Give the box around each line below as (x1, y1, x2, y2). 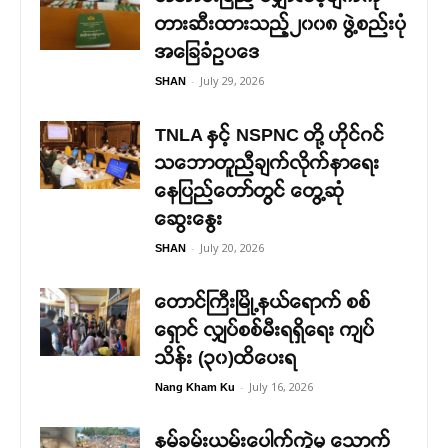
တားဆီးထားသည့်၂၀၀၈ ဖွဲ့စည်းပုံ (155, 13, 407, 34)
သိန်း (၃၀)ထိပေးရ (155, 347, 297, 368)
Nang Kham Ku (155, 380, 235, 393)
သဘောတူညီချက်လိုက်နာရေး (155, 152, 380, 173)
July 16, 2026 (249, 378, 313, 394)
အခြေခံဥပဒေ (155, 41, 260, 62)
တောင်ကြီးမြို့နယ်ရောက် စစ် (155, 291, 371, 312)
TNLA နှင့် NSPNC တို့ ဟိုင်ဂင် (155, 124, 385, 145)
